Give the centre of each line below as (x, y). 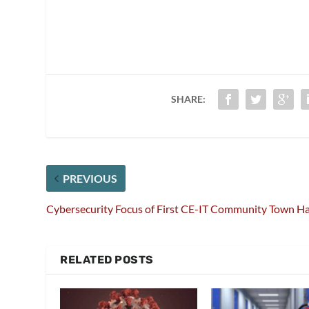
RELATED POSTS (107, 260)
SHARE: (188, 99)
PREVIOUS (90, 179)
